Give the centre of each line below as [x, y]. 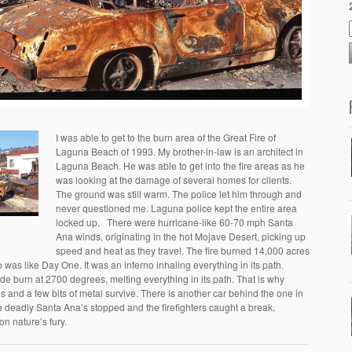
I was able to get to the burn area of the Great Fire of [166, 137]
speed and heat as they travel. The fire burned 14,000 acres [183, 250]
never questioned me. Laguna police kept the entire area [176, 208]
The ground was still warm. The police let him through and [179, 194]
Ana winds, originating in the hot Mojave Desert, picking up [181, 236]
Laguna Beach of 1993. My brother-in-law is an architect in [180, 151]
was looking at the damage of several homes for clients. [174, 180]
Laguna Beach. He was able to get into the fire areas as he [180, 165]
